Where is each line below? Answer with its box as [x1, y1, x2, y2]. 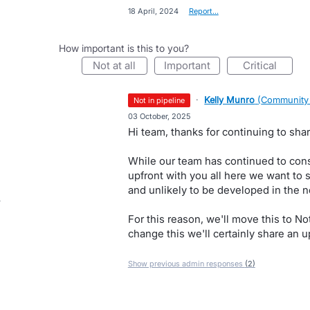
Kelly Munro [204, 94, 255, 105]
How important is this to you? [58, 42, 189, 54]
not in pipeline [139, 95, 185, 105]
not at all [100, 59, 136, 72]
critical [250, 59, 277, 72]
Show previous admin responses [127, 259, 245, 268]
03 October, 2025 [127, 111, 190, 121]
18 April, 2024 [127, 6, 179, 16]
